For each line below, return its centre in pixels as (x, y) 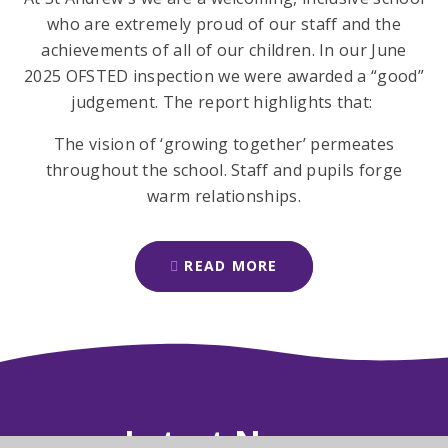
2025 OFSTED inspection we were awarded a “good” (224, 76)
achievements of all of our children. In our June (224, 50)
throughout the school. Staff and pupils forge (224, 170)
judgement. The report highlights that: (224, 102)
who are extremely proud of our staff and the (224, 24)
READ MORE (231, 266)
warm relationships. (224, 196)
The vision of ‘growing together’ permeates (224, 144)
